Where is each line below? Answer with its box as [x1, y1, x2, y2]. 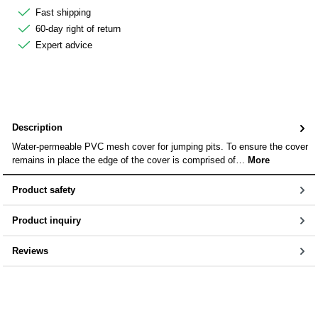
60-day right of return [35, 23, 121, 34]
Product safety [12, 184, 75, 195]
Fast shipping [35, 6, 91, 18]
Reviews [12, 245, 48, 256]
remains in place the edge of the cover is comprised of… [12, 154, 248, 165]
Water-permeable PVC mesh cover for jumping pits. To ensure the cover [12, 141, 308, 152]
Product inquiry [12, 214, 81, 226]
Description [12, 122, 62, 133]
